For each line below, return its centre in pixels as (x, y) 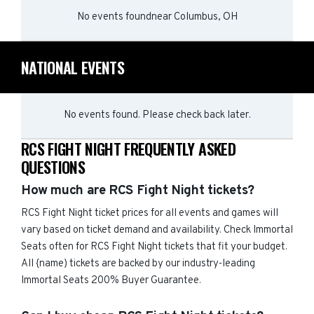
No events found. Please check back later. (157, 115)
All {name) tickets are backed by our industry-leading (138, 264)
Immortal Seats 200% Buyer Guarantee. (111, 281)
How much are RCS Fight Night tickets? (138, 191)
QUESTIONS (53, 167)
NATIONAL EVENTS (73, 67)
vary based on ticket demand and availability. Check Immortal (157, 230)
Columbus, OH (205, 17)
